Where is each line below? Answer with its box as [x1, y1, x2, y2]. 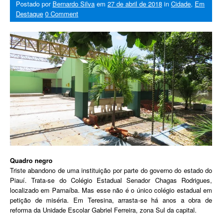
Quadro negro [10, 155, 53, 165]
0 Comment [45, 9, 78, 19]
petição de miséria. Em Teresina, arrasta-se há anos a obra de [10, 195, 212, 205]
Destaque [16, 9, 43, 19]
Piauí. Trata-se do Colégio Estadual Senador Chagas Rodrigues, [10, 175, 212, 185]
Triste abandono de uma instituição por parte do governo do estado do [10, 165, 212, 175]
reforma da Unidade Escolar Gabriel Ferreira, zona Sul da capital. [10, 205, 197, 215]
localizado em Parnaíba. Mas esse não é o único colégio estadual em [10, 185, 212, 195]
